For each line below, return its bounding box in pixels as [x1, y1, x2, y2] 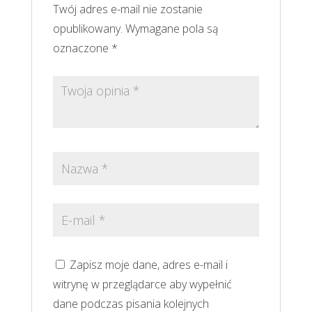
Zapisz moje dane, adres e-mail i [69, 256, 228, 272]
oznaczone [52, 40, 111, 56]
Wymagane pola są [122, 20, 218, 36]
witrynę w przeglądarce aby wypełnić [52, 276, 232, 292]
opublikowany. [52, 20, 123, 36]
